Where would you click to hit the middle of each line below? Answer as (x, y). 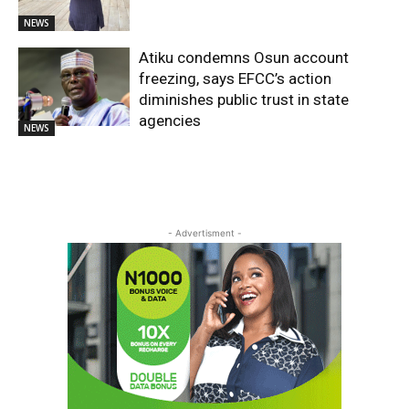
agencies (170, 121)
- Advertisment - (204, 233)
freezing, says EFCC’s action (236, 79)
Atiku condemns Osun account (244, 58)
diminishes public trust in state (244, 100)
